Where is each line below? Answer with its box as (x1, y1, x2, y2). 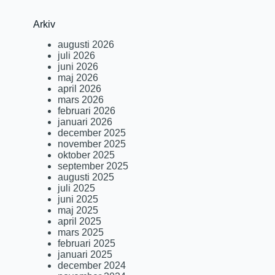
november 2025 (58, 138, 126, 149)
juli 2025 (58, 182, 96, 193)
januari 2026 (58, 116, 113, 127)
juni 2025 (58, 193, 99, 204)
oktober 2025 (58, 149, 115, 160)
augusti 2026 (58, 39, 115, 50)
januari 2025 (58, 249, 113, 260)
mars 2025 (58, 227, 104, 238)
